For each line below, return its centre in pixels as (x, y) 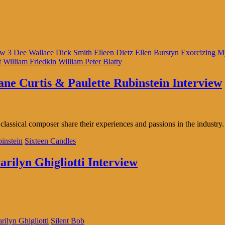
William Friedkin (30, 61)
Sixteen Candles (50, 141)
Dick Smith (74, 52)
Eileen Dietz (114, 52)
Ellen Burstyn (157, 52)
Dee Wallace (34, 52)
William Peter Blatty (90, 61)
